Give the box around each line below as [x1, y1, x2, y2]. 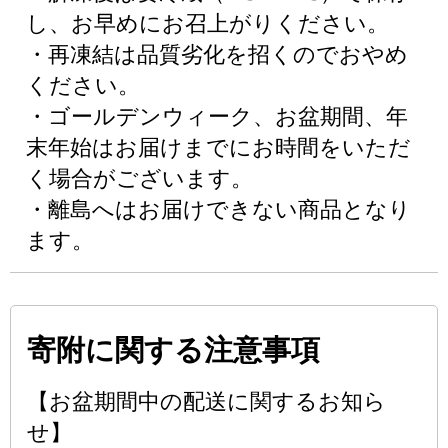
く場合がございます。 [26, 166, 253, 191]
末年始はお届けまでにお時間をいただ [26, 135, 411, 160]
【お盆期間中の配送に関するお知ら [27, 389, 386, 414]
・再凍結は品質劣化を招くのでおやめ [26, 42, 408, 67]
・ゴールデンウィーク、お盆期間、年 [26, 104, 408, 129]
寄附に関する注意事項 [27, 334, 320, 366]
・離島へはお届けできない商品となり [26, 197, 411, 222]
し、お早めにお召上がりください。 [26, 11, 389, 36]
